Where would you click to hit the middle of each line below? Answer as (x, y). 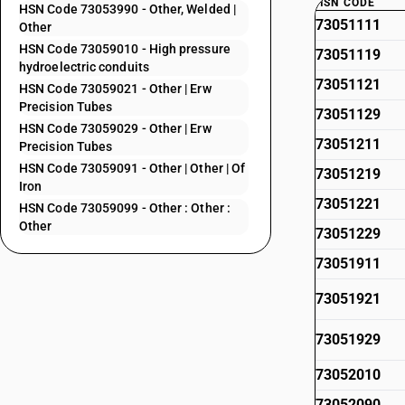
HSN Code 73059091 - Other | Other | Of (132, 168)
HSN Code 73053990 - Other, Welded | (127, 9)
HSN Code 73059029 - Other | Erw (115, 128)
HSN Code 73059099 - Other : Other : (125, 208)
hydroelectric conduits (84, 67)
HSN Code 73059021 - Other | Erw (115, 89)
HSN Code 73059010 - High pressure (125, 49)
